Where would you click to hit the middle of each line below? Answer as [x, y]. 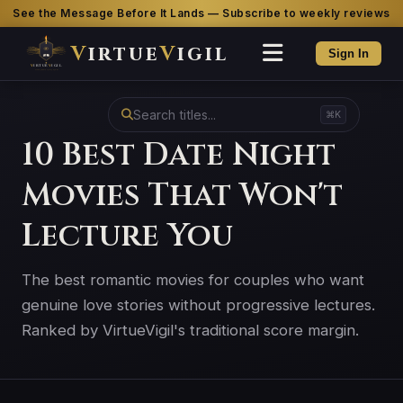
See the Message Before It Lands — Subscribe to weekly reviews [201, 13]
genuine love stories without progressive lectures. [198, 305]
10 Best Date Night [179, 155]
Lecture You [127, 236]
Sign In [349, 54]
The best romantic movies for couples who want [193, 280]
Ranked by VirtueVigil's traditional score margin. [190, 330]
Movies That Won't [182, 196]
